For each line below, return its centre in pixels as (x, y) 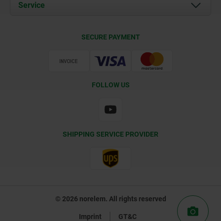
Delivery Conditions (65, 31)
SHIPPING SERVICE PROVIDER (110, 134)
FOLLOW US (110, 85)
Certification (55, 47)
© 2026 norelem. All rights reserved (110, 199)
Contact (48, 5)
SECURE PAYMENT (110, 37)
